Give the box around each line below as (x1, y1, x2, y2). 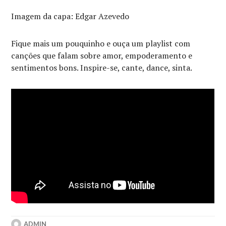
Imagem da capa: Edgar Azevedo (11, 10, 130, 22)
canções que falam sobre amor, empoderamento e (11, 49, 193, 61)
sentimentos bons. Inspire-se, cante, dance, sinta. (11, 62, 193, 73)
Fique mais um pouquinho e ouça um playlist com (11, 37, 191, 49)
